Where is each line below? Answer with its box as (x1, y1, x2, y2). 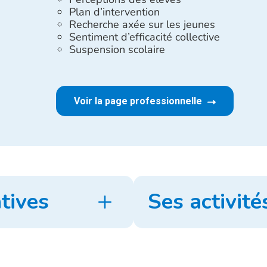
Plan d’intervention (69, 5, 160, 19)
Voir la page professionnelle (73, 95, 204, 107)
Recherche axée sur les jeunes (69, 17, 215, 32)
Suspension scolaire (69, 42, 165, 57)
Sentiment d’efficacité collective (69, 30, 220, 44)
